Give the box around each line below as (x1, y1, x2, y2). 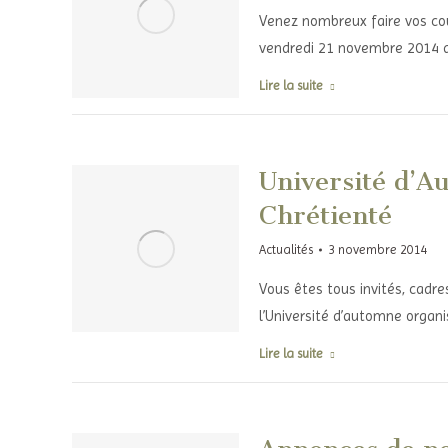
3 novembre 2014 (327, 242, 428, 257)
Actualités (258, 242, 313, 257)
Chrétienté (258, 200, 392, 231)
